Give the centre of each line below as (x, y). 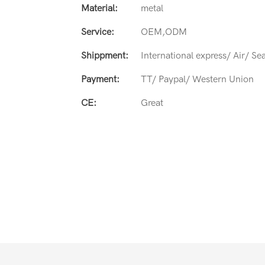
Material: (99, 8)
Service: (98, 32)
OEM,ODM (164, 32)
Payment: (100, 79)
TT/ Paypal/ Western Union (197, 79)
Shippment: (105, 55)
